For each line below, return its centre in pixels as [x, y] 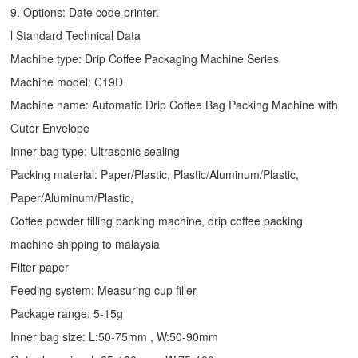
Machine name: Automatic [78, 104]
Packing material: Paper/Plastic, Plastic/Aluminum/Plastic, [155, 174]
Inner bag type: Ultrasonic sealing [95, 151]
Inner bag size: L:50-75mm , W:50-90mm [115, 336]
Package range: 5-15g [67, 313]
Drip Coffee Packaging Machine [165, 58]
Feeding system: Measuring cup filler [104, 290]
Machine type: [48, 58]
